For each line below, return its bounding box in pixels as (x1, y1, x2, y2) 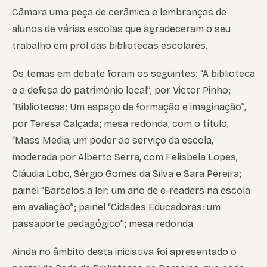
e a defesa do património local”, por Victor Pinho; (12, 85, 231, 97)
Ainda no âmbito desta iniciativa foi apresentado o (12, 246, 237, 258)
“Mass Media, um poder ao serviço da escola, (12, 135, 213, 147)
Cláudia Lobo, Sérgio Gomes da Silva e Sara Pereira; (12, 168, 241, 180)
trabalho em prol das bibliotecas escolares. (12, 39, 208, 51)
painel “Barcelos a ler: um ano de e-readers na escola (12, 185, 250, 197)
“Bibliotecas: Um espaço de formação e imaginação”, (12, 101, 246, 113)
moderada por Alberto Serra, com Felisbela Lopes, (12, 151, 238, 163)
